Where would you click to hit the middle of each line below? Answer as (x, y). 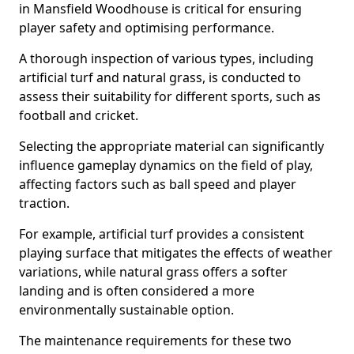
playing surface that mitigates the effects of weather (176, 253)
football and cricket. (79, 115)
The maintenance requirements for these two (155, 341)
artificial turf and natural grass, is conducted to (160, 77)
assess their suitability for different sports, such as (170, 96)
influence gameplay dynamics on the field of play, (166, 165)
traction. (44, 203)
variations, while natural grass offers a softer (153, 272)
